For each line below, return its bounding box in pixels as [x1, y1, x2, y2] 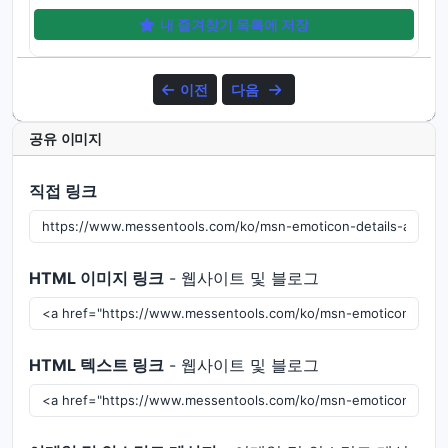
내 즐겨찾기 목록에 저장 [160, 16, 310, 33]
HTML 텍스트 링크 [29, 355, 164, 375]
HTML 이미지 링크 [29, 268, 164, 288]
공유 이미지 [29, 131, 103, 147]
